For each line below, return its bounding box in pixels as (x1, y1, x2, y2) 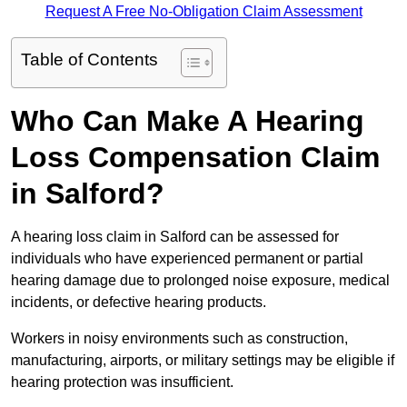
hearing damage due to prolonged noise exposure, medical (11, 273, 390, 289)
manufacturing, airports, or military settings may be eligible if (11, 352, 394, 369)
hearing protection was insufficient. (11, 374, 233, 391)
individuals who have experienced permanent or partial (11, 251, 363, 267)
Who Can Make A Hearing (11, 104, 364, 138)
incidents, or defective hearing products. (11, 294, 266, 311)
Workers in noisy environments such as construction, (11, 331, 348, 347)
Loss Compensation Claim (11, 141, 380, 174)
